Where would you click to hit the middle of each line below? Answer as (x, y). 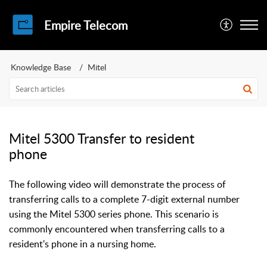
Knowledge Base (41, 67)
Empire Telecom (86, 25)
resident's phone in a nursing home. (83, 244)
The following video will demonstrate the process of (117, 184)
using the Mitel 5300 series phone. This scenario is (114, 214)
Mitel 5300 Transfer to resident (102, 138)
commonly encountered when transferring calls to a (117, 229)
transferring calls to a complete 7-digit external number (124, 199)
